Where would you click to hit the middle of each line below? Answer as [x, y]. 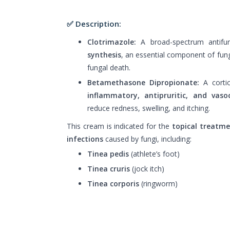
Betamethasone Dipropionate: [143, 82]
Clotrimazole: [112, 42]
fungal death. [109, 67]
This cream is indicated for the [119, 126]
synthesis [104, 54]
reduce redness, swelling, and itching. [149, 108]
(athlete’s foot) [154, 154]
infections [85, 139]
